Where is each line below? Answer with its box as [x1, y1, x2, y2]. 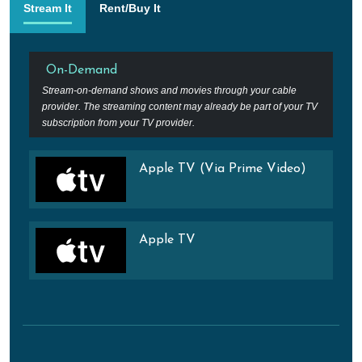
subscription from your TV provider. [42, 116, 195, 128]
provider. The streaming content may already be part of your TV [42, 100, 318, 112]
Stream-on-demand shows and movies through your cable [42, 84, 297, 96]
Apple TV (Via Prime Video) [139, 162, 306, 175]
